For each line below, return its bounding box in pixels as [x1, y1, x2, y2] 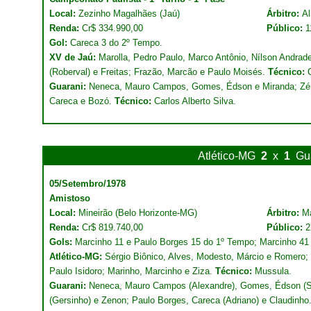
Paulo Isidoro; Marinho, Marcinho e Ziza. [49, 266, 215, 276]
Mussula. [252, 266, 292, 276]
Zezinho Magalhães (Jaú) [76, 8, 180, 19]
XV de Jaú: [49, 52, 99, 62]
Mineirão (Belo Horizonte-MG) [78, 208, 197, 218]
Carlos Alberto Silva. [151, 96, 236, 106]
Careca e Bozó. [49, 96, 115, 106]
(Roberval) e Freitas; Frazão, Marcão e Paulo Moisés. [49, 67, 268, 77]
